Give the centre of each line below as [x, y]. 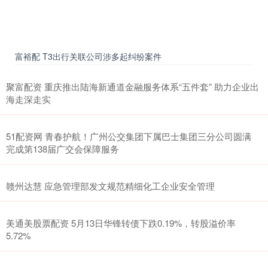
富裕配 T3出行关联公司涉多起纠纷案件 [88, 56]
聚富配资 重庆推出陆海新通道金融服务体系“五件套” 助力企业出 [133, 86]
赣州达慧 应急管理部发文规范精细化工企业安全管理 [110, 185]
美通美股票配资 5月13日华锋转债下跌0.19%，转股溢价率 [121, 223]
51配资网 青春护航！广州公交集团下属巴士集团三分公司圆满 [129, 136]
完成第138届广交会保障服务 [63, 148]
